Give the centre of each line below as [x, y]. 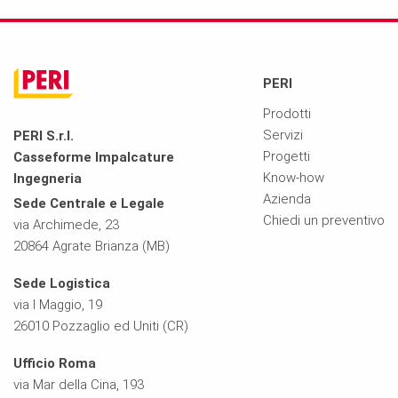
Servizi [283, 135]
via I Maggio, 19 [60, 304]
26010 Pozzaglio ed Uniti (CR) [103, 326]
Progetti [286, 156]
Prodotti [287, 113]
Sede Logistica [65, 283]
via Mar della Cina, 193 [79, 384]
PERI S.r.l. [44, 135]
